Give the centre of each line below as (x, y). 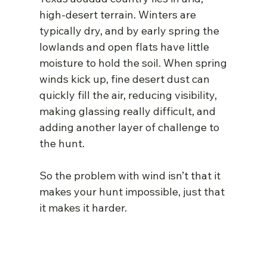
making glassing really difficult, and (129, 111)
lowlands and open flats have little (126, 47)
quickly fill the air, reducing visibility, (130, 95)
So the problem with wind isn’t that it (131, 176)
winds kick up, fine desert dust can (126, 79)
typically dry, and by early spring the (131, 31)
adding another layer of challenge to (131, 128)
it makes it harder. (83, 208)
